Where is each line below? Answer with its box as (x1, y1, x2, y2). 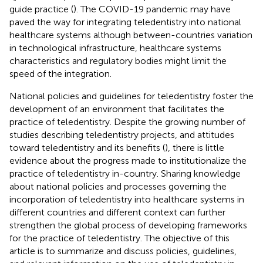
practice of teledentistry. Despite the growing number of (9, 116, 245, 127)
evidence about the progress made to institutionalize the (9, 154, 247, 166)
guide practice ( (9, 3, 73, 15)
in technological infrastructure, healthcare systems (9, 42, 221, 53)
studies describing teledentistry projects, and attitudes (9, 129, 234, 140)
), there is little (165, 141, 224, 153)
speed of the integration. (9, 68, 112, 79)
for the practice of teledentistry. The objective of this (9, 232, 230, 244)
